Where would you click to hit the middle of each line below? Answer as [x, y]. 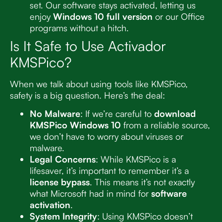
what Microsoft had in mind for [90, 193]
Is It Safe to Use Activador [88, 46]
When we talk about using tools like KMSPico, [99, 83]
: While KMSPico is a [136, 159]
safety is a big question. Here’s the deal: [87, 95]
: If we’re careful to [117, 113]
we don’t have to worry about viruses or [107, 136]
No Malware [55, 113]
